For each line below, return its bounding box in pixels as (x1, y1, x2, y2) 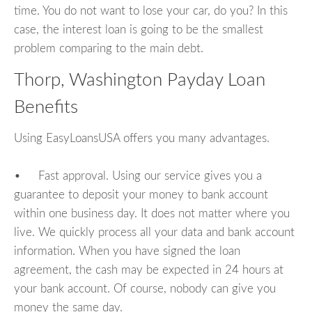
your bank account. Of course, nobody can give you (14, 282, 276, 295)
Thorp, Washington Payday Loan (14, 71, 265, 90)
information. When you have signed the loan (14, 244, 240, 257)
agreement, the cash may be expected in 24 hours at (14, 263, 283, 276)
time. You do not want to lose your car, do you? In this (14, 5, 288, 17)
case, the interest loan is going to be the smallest (14, 24, 263, 36)
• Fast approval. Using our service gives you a (14, 169, 262, 182)
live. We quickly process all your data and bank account (14, 226, 295, 238)
